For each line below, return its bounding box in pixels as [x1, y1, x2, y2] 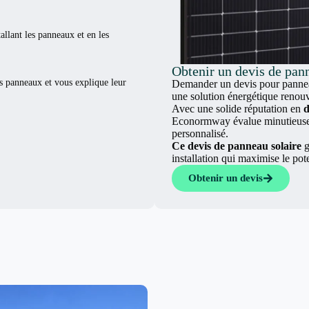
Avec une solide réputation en [172, 102, 303, 114]
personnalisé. [172, 127, 228, 139]
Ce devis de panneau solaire [172, 139, 301, 152]
